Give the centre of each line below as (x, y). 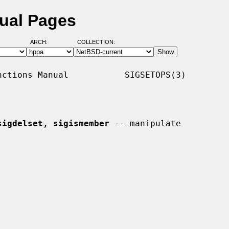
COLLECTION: (96, 42)
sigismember (81, 123)
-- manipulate (145, 123)
